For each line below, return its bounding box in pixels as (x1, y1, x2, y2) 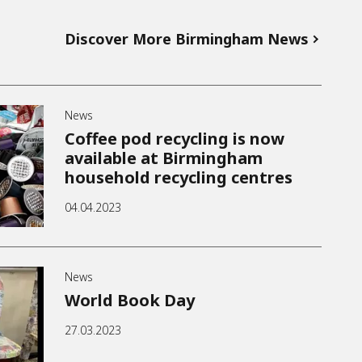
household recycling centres (65, 166, 293, 188)
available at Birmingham (65, 146, 263, 169)
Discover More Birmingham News (65, 28, 309, 48)
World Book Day (65, 288, 196, 311)
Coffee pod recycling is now (65, 127, 285, 149)
